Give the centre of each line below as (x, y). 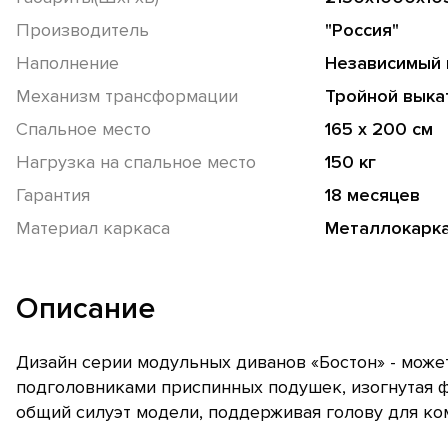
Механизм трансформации (127, 95)
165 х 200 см (378, 128)
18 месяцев (372, 194)
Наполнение (67, 62)
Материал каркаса (93, 227)
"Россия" (361, 29)
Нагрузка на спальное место (136, 161)
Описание (85, 308)
